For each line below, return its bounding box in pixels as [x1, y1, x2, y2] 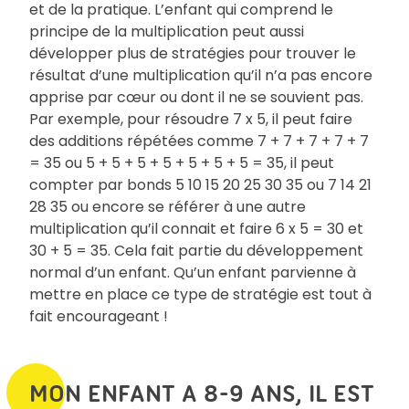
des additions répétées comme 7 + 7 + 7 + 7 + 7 [29, 130, 369, 152]
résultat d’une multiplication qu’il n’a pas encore [29, 64, 372, 86]
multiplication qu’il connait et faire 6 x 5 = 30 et [29, 217, 363, 239]
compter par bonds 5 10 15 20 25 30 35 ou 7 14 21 [29, 173, 372, 195]
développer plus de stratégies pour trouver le [29, 42, 356, 64]
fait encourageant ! [29, 305, 172, 327]
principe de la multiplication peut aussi [29, 20, 304, 42]
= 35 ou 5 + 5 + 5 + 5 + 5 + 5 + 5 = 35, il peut [29, 152, 334, 173]
